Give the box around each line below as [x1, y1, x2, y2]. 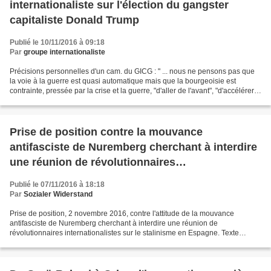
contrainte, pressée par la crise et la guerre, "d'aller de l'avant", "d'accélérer [10, 87, 254, 95]
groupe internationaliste [24, 48, 105, 56]
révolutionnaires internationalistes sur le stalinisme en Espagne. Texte [10, 229, 239, 237]
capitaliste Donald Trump [10, 14, 139, 26]
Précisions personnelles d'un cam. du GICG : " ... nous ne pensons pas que [10, 67, 255, 76]
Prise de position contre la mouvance [10, 126, 203, 138]
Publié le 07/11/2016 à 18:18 [10, 180, 105, 189]
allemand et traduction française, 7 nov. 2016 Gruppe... [10, 238, 189, 247]
